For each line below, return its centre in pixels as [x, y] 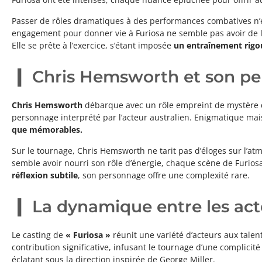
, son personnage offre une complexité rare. [164, 175]
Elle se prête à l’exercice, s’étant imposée [93, 46]
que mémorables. [47, 130]
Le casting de [39, 235]
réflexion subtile [45, 175]
